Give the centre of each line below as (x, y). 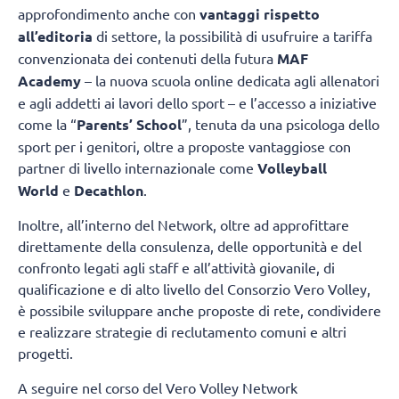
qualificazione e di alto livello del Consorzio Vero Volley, (194, 289)
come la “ (47, 123)
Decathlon (109, 190)
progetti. (45, 353)
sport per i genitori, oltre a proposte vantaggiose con (184, 146)
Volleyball (292, 167)
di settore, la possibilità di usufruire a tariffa (232, 35)
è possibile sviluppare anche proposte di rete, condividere (199, 310)
